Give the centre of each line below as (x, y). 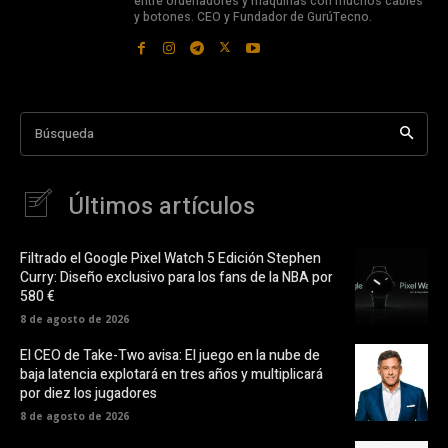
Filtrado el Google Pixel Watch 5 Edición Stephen (170, 259)
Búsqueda (64, 133)
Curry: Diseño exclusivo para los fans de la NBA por (176, 278)
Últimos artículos (161, 207)
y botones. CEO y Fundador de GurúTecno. (253, 17)
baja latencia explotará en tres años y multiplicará (171, 375)
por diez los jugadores (88, 394)
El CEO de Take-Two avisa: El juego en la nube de (170, 356)
